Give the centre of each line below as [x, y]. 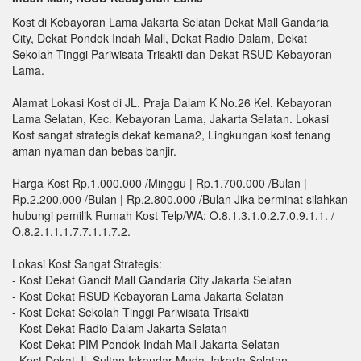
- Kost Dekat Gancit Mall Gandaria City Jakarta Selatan [152, 279]
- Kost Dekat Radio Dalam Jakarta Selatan [120, 328]
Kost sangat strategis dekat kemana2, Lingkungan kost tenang [171, 134]
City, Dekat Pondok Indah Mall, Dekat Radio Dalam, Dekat [160, 37]
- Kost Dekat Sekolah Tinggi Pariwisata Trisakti [131, 311]
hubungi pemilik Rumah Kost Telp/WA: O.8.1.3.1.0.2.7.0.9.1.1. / [173, 215]
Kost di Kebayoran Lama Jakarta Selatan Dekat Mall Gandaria [170, 21]
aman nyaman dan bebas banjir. [94, 150]
